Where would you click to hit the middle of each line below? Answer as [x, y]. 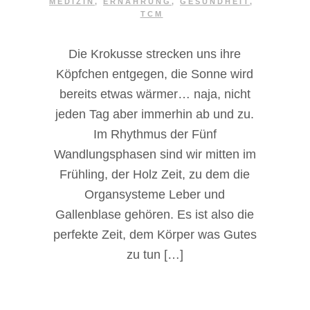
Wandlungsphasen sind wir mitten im [155, 154]
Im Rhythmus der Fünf [155, 134]
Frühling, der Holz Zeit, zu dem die [155, 174]
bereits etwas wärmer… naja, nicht [155, 94]
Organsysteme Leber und [155, 194]
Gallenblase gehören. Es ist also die [155, 214]
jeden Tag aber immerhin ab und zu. [155, 114]
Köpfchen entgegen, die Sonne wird [155, 74]
